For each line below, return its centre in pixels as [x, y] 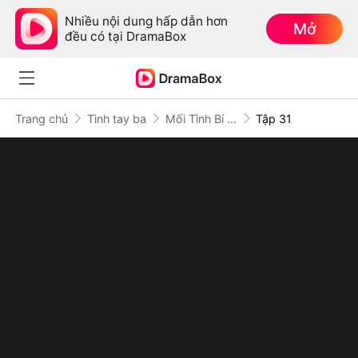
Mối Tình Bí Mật [231, 118]
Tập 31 [274, 118]
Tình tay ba [116, 118]
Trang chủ [42, 118]
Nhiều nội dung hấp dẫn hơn [147, 21]
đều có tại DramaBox [126, 36]
